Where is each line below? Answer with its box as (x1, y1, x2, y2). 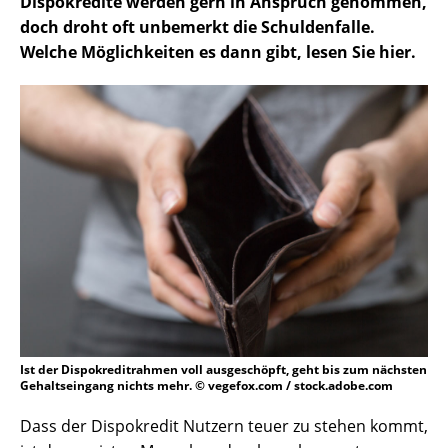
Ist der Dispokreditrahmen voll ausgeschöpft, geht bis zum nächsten (20, 361, 427, 379)
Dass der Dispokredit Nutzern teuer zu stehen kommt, (20, 415, 428, 438)
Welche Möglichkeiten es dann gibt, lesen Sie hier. (20, 41, 416, 64)
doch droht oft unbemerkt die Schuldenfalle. (20, 16, 375, 39)
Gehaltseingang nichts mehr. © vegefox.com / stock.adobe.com (20, 377, 393, 395)
